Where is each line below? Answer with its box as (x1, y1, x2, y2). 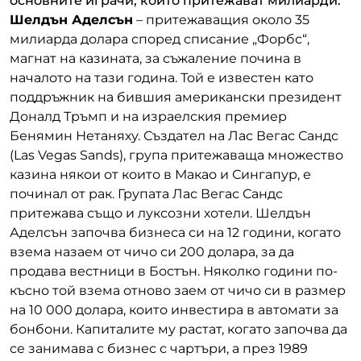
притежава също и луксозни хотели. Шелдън (10, 205, 311, 221)
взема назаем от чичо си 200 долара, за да (10, 243, 294, 259)
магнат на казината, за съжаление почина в (10, 50, 301, 66)
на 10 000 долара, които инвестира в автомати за (10, 301, 338, 317)
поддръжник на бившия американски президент (10, 89, 342, 105)
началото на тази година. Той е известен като (10, 69, 313, 85)
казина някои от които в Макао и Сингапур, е (10, 166, 311, 182)
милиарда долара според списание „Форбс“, (10, 31, 309, 47)
